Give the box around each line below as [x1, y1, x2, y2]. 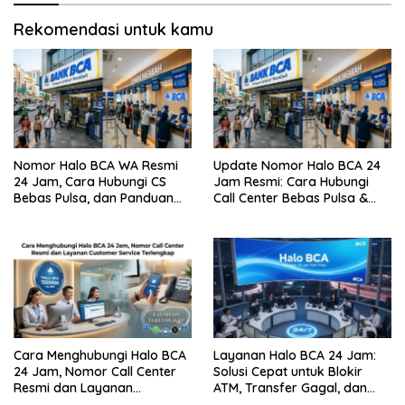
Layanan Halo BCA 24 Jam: [213, 347, 376, 364]
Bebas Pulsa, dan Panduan [14, 190, 174, 207]
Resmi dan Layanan [14, 380, 133, 397]
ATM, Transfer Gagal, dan [213, 380, 367, 397]
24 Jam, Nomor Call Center [14, 363, 176, 381]
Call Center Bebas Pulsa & [213, 190, 368, 207]
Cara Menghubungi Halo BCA [14, 347, 186, 364]
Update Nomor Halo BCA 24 [213, 157, 381, 174]
